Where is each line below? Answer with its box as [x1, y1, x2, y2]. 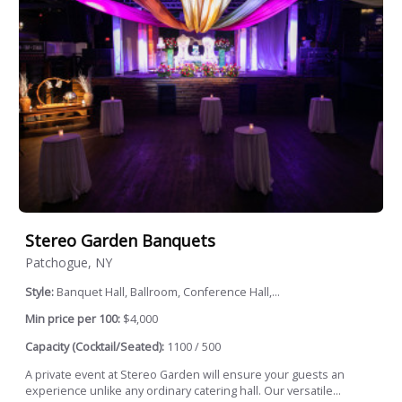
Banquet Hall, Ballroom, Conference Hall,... [57, 284, 280, 300]
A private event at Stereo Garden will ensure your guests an [25, 366, 345, 382]
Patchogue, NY [25, 253, 112, 271]
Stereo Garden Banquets [25, 230, 215, 252]
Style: [25, 284, 57, 300]
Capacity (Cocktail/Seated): [25, 338, 164, 354]
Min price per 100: [25, 311, 120, 328]
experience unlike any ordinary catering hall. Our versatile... [25, 382, 341, 398]
